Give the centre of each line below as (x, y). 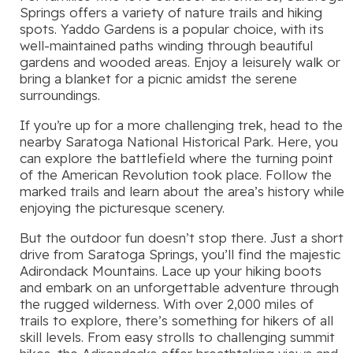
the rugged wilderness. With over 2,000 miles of (167, 304)
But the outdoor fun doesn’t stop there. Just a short (182, 238)
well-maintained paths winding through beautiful (166, 46)
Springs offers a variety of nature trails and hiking (171, 13)
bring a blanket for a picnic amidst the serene (158, 79)
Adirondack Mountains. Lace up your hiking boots (171, 271)
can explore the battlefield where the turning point (176, 158)
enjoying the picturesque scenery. (122, 208)
